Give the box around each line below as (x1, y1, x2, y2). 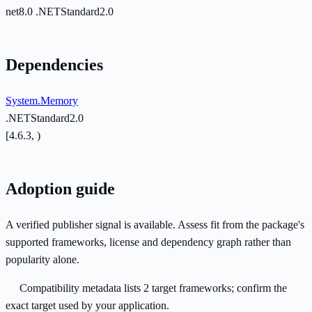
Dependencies (6, 56, 103, 75)
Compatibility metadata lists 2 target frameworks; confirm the (19, 282, 287, 295)
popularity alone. (6, 253, 79, 266)
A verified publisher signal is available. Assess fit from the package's (6, 219, 304, 231)
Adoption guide (6, 180, 115, 198)
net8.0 (6, 6, 36, 18)
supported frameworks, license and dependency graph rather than (6, 236, 291, 249)
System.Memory (6, 95, 78, 107)
